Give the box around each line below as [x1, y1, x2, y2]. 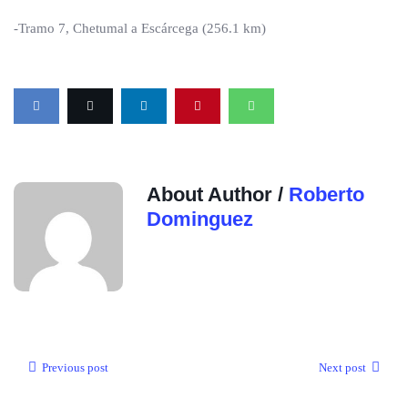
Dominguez [147, 208, 253, 230]
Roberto [289, 183, 364, 206]
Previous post [42, 361, 108, 374]
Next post [319, 361, 366, 374]
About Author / [147, 183, 289, 206]
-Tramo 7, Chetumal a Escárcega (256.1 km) [14, 21, 266, 36]
